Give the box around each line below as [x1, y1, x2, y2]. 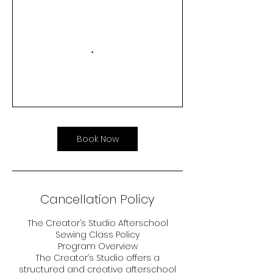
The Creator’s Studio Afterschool [27, 217, 168, 230]
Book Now [76, 133, 119, 146]
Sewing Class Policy [55, 229, 140, 241]
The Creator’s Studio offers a [35, 252, 160, 264]
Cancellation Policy [40, 191, 155, 208]
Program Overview [57, 240, 138, 253]
